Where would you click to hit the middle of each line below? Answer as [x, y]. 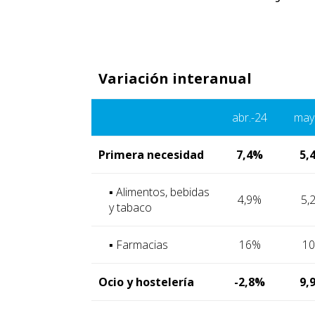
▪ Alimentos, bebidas [159, 192]
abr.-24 [250, 117]
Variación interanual [175, 78]
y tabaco [130, 207]
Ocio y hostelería [146, 282]
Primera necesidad [151, 154]
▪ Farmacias [139, 244]
